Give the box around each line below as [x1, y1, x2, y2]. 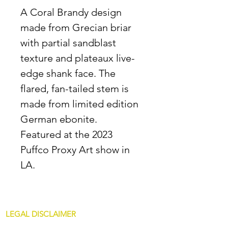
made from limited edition [20, 98, 138, 110]
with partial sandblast [20, 37, 116, 49]
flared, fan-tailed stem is [20, 82, 129, 95]
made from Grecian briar [20, 21, 131, 34]
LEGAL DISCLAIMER [6, 209, 76, 219]
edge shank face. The [20, 67, 116, 79]
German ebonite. [20, 113, 97, 125]
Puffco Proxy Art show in [20, 144, 130, 156]
